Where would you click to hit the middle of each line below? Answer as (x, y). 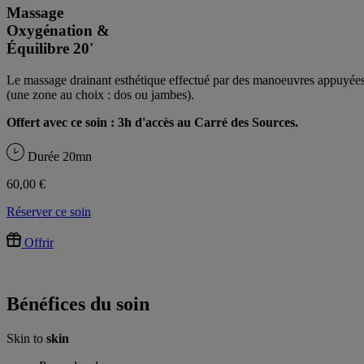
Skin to (26, 339)
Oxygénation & (58, 30)
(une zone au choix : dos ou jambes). (100, 94)
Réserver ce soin (49, 211)
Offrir (39, 242)
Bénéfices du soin (78, 304)
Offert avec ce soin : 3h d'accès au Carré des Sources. (152, 122)
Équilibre (38, 48)
